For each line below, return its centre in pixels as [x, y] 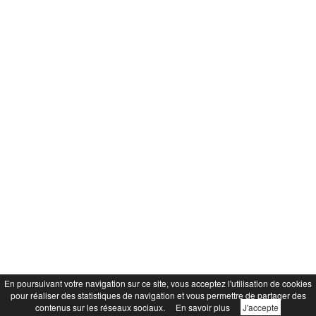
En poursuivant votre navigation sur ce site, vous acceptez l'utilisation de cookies [158, 283]
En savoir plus [203, 307]
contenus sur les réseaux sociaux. [100, 307]
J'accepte [261, 307]
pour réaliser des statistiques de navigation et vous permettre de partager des [158, 295]
